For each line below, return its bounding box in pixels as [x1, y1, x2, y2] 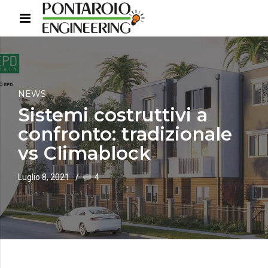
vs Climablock [18, 142, 151, 165]
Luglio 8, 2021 [18, 172, 69, 182]
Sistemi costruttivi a [18, 103, 208, 127]
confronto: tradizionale [18, 123, 232, 146]
